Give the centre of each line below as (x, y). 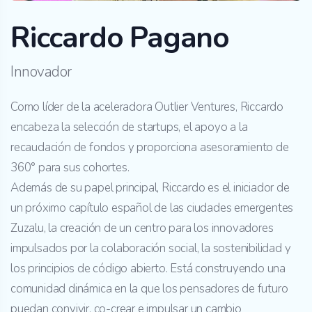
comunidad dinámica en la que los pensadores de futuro (149, 289)
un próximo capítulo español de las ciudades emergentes (152, 208)
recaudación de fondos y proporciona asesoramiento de (150, 147)
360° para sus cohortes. (70, 167)
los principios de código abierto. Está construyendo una (148, 268)
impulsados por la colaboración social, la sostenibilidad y (151, 248)
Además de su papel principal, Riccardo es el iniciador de (150, 188)
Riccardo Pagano (120, 38)
